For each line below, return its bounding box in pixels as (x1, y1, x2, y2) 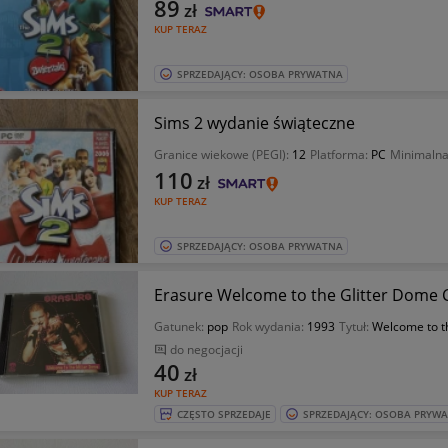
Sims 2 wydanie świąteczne (153, 112, 355, 134)
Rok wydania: (231, 318, 307, 335)
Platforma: (309, 146, 371, 163)
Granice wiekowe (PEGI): (153, 146, 292, 163)
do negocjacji (169, 341, 243, 358)
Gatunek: (153, 318, 207, 335)
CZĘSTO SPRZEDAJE (176, 407, 271, 421)
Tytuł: (338, 318, 372, 335)
